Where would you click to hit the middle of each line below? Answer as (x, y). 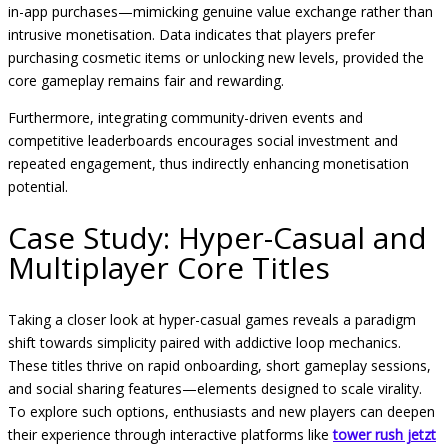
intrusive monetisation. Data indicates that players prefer (191, 35)
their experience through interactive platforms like (170, 434)
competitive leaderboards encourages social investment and (203, 141)
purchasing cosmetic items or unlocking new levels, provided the (216, 58)
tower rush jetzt (384, 434)
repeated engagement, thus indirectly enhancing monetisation (208, 164)
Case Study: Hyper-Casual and (217, 237)
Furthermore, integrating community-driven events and (185, 118)
